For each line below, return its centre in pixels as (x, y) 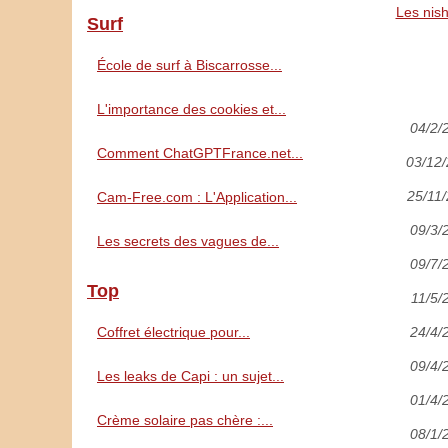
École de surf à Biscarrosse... (189, 65)
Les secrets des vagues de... (188, 241)
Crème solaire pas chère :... (185, 420)
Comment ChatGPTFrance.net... (200, 153)
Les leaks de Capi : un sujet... (190, 376)
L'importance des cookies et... (191, 109)
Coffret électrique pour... (173, 332)
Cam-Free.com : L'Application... (197, 197)
